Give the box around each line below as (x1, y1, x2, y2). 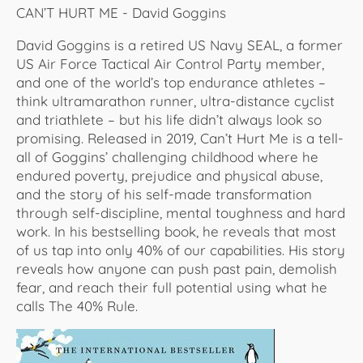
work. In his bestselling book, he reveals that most (16, 222, 336, 240)
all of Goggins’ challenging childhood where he (16, 147, 318, 165)
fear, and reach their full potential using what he (16, 278, 327, 296)
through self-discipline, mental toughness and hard (16, 203, 345, 221)
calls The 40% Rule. (16, 297, 138, 314)
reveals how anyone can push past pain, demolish (16, 259, 337, 277)
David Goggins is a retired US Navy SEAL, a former (16, 36, 343, 53)
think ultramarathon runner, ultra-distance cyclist (16, 92, 335, 109)
